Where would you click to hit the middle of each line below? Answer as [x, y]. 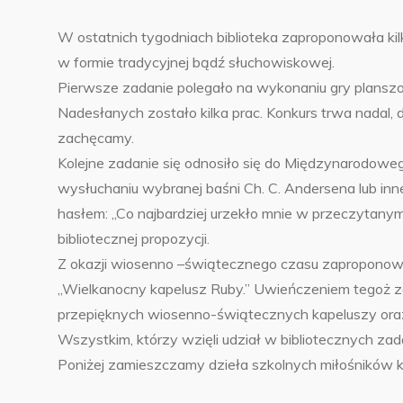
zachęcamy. [96, 137]
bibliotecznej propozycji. [134, 238]
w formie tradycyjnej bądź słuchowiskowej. [196, 62]
